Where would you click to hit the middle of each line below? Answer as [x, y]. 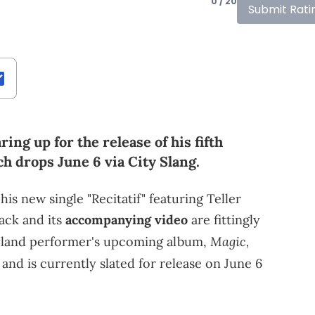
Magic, [230, 241]
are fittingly [224, 219]
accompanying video [127, 219]
